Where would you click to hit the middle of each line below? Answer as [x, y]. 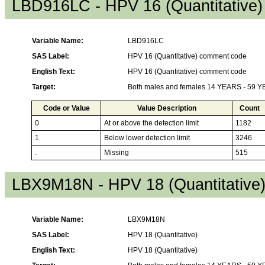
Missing [117, 152]
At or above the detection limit [151, 123]
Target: [44, 87]
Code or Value [66, 108]
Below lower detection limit [147, 138]
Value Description [167, 108]
